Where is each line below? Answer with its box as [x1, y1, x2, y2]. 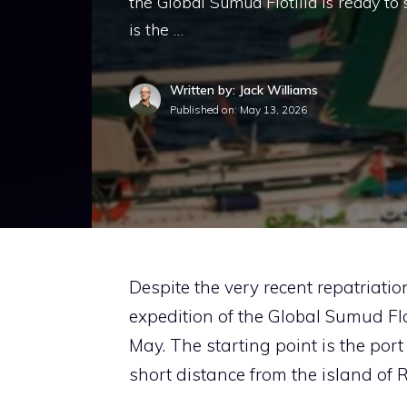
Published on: [170, 103, 240, 116]
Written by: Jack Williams [170, 82, 318, 98]
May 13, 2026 [240, 103, 307, 116]
